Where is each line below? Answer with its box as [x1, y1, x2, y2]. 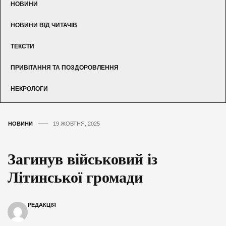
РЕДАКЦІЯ [28, 201, 56, 208]
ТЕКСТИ [11, 42, 34, 50]
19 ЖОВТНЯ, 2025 [53, 120, 100, 127]
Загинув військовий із [8, 150, 157, 167]
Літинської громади [8, 168, 143, 186]
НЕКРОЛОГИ [11, 85, 48, 92]
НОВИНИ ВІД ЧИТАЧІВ [11, 21, 77, 29]
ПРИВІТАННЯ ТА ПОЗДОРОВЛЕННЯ [11, 64, 119, 71]
